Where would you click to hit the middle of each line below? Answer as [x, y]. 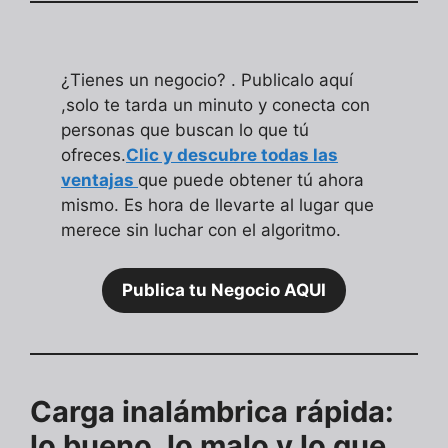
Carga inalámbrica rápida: [212, 412]
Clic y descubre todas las [232, 154]
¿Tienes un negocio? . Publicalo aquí [207, 79]
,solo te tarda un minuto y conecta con [216, 104]
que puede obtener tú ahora [251, 179]
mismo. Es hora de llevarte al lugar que [218, 204]
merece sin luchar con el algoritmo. [201, 229]
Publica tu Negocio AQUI [224, 290]
